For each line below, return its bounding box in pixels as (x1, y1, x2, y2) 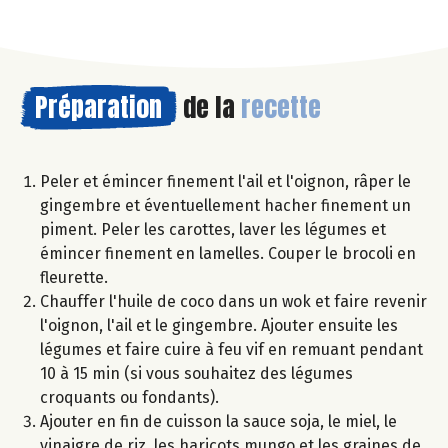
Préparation (35, 87, 162, 128)
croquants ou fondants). (40, 388, 219, 408)
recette (241, 87, 321, 128)
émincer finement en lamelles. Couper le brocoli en (40, 244, 416, 264)
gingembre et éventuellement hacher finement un (40, 196, 411, 216)
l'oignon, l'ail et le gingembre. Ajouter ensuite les (40, 316, 398, 336)
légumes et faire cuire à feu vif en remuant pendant (40, 340, 423, 360)
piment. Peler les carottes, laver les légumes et (40, 220, 386, 240)
